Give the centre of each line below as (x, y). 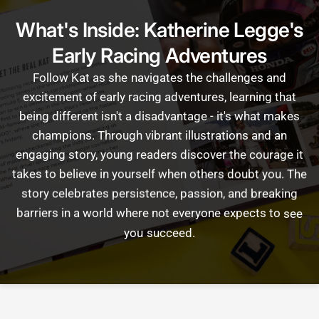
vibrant (163, 135)
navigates (157, 77)
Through (120, 135)
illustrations (217, 135)
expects (245, 212)
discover (204, 154)
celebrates (80, 193)
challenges (234, 77)
